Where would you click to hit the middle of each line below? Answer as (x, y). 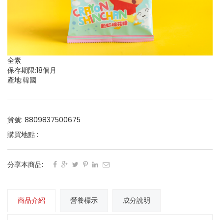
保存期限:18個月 (32, 70)
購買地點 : (23, 135)
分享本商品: (25, 165)
